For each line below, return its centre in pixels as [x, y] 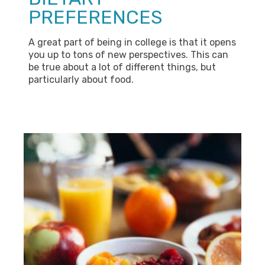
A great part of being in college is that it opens [132, 42]
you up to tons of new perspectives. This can [128, 55]
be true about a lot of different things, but [122, 67]
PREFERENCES [95, 17]
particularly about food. [81, 80]
